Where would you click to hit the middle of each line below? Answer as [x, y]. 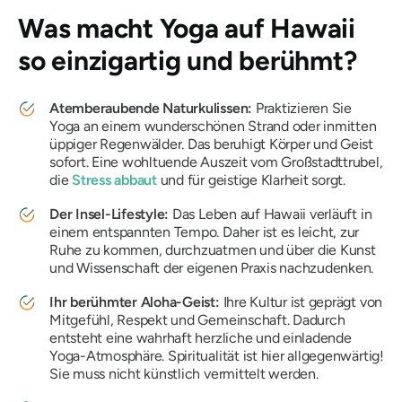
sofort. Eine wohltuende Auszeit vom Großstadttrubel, [216, 162]
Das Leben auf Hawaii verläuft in [271, 214]
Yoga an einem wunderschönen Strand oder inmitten [213, 126]
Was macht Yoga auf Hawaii [187, 28]
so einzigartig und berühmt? [188, 61]
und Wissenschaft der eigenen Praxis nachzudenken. [212, 268]
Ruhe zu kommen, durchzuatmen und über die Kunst [213, 250]
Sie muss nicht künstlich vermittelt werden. [184, 374]
